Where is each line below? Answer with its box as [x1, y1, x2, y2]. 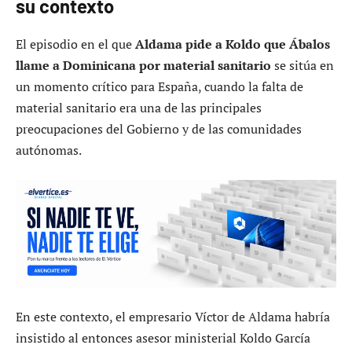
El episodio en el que [16, 35, 135, 53]
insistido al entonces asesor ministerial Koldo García [16, 329, 310, 347]
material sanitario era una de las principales [16, 98, 262, 116]
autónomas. [16, 141, 82, 159]
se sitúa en [271, 56, 334, 74]
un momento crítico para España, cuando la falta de [16, 77, 303, 95]
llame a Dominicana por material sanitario [16, 56, 271, 74]
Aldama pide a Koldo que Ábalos [135, 35, 330, 53]
